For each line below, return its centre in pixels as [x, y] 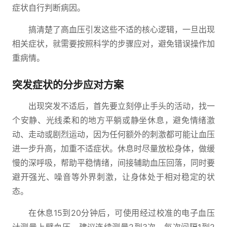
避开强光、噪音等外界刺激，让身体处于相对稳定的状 [113, 177]
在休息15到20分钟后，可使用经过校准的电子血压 [122, 213]
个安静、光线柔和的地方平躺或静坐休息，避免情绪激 [113, 120]
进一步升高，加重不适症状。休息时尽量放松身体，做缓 [113, 148]
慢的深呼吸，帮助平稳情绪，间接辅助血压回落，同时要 [113, 163]
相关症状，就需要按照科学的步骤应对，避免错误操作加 [113, 44]
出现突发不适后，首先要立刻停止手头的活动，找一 [122, 106]
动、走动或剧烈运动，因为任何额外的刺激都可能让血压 [113, 134]
